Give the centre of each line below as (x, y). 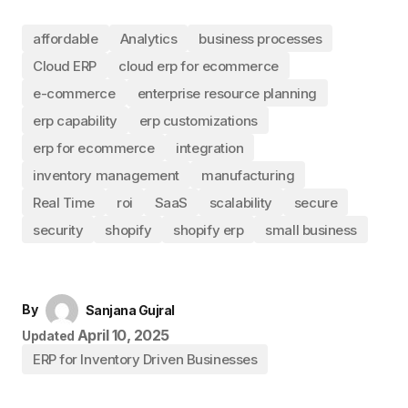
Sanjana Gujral (130, 310)
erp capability (75, 120)
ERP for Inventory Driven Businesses (145, 359)
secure (316, 202)
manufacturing (248, 175)
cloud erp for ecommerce (198, 66)
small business (311, 229)
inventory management (106, 175)
